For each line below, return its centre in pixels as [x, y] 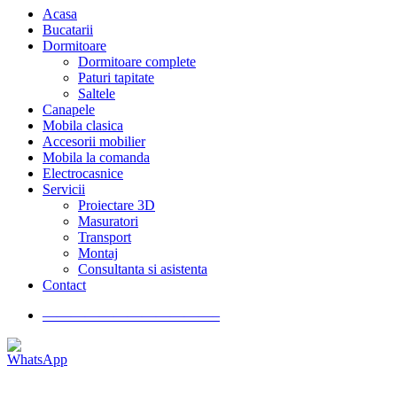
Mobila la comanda [96, 158]
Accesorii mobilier [94, 142]
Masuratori [108, 222]
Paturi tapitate [116, 78]
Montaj [98, 253]
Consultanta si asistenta [143, 269]
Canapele [69, 110]
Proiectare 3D [117, 206]
